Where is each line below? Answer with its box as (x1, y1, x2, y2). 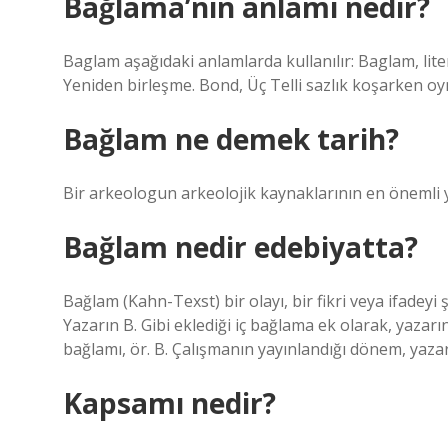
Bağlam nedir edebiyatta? (63, 228, 418, 266)
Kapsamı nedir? (63, 384, 276, 422)
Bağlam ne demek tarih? (63, 120, 399, 158)
